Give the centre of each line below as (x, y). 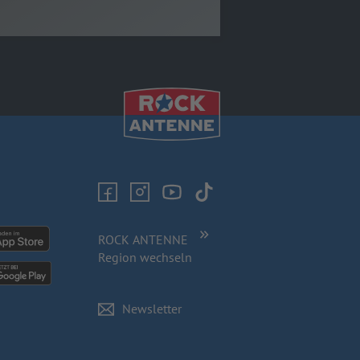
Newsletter (152, 309)
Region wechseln (145, 257)
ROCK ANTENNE (145, 239)
